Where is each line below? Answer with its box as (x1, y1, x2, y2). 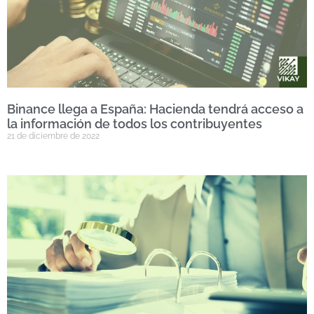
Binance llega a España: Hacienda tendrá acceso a (7, 101, 303, 116)
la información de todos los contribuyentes (7, 116, 262, 131)
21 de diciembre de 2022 (7, 130, 100, 141)
